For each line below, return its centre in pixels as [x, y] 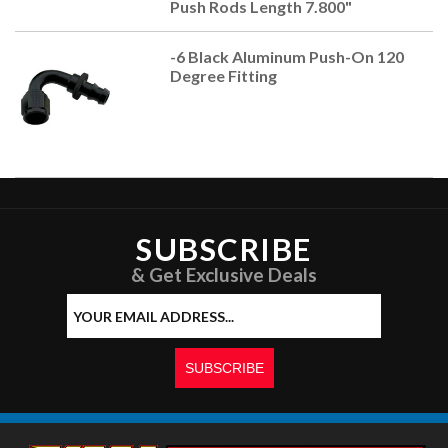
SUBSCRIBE [224, 249]
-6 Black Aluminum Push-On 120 [286, 57]
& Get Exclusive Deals [224, 275]
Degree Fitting [223, 76]
